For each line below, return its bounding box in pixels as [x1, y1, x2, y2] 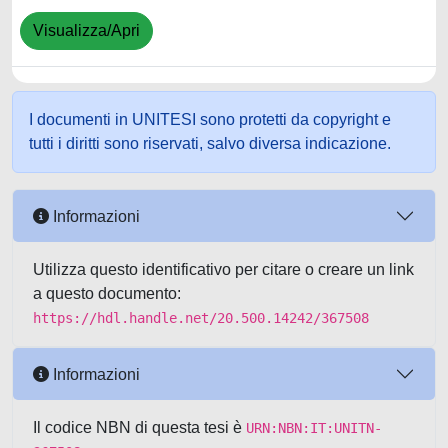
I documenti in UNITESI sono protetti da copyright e [29, 111, 391, 128]
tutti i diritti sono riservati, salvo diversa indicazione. [29, 135, 391, 152]
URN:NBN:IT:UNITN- [246, 420, 382, 436]
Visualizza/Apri [33, 22, 140, 40]
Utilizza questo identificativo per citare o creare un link [33, 261, 414, 278]
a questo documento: [33, 285, 181, 302]
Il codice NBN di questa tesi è [33, 419, 246, 436]
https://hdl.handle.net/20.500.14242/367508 [33, 310, 369, 326]
